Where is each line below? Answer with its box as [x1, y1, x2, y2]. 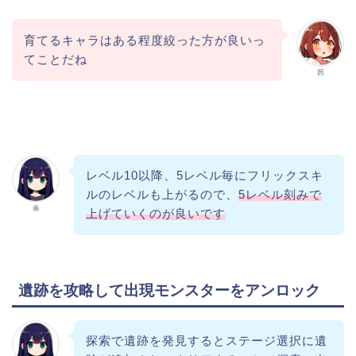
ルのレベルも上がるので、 [85, 188, 238, 202]
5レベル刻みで [238, 188, 322, 202]
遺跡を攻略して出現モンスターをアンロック [18, 281, 320, 299]
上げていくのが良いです [85, 207, 226, 221]
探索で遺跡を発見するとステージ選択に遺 [85, 334, 327, 348]
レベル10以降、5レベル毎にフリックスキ [85, 168, 323, 183]
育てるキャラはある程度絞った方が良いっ [23, 33, 265, 47]
